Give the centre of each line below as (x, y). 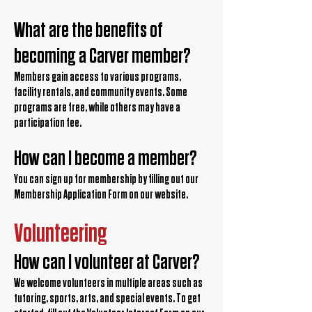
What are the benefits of (88, 30)
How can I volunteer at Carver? (107, 262)
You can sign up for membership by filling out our (106, 179)
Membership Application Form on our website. (101, 195)
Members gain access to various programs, (97, 77)
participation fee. (48, 123)
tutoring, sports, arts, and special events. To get (107, 298)
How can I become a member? (106, 158)
